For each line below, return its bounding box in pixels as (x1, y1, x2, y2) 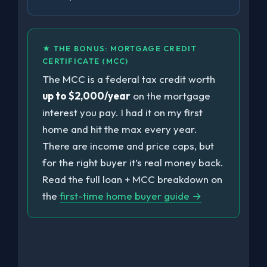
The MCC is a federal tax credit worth (42, 72, 215, 85)
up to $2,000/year (42, 89, 131, 102)
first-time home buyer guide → (60, 189, 201, 202)
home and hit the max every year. (42, 122, 197, 135)
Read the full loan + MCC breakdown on (42, 172, 222, 185)
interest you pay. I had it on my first (42, 105, 203, 119)
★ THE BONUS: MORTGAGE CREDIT (42, 43, 197, 53)
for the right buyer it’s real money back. (42, 156, 223, 169)
